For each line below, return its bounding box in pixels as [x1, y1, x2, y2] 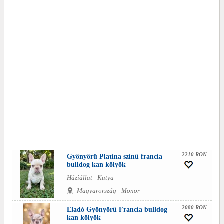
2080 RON [182, 204, 207, 210]
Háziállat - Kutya [67, 173, 114, 181]
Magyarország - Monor [77, 186, 140, 194]
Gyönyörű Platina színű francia [67, 152, 162, 160]
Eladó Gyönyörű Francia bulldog [67, 205, 167, 213]
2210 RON [182, 151, 207, 157]
